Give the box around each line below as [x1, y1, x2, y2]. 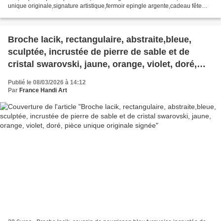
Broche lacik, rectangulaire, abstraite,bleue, [8, 34, 191, 44]
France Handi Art [19, 86, 67, 94]
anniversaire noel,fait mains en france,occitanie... [8, 10, 139, 17]
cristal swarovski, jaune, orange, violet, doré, [8, 59, 197, 69]
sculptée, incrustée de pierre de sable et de [8, 46, 189, 57]
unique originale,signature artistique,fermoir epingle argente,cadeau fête [8, 2, 202, 9]
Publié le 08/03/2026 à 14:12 [8, 78, 86, 86]
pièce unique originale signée [8, 71, 132, 81]
